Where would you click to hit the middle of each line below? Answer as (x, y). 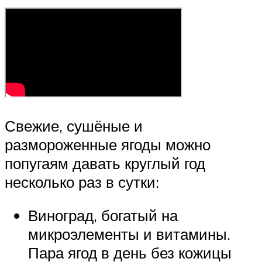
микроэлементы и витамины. (129, 234)
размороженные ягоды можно (108, 144)
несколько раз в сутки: (82, 182)
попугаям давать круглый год (105, 163)
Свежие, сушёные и (74, 125)
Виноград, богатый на (103, 216)
